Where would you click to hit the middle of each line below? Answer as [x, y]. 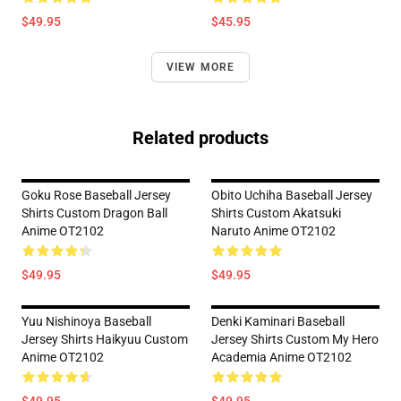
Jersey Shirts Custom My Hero [295, 339]
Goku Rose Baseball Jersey [96, 195]
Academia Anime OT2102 [282, 357]
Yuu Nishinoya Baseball [86, 321]
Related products [200, 138]
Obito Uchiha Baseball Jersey [292, 195]
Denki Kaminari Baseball [278, 321]
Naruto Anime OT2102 [273, 231]
